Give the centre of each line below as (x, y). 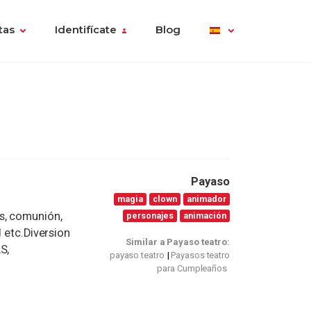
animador (207, 199)
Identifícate (85, 30)
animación (205, 215)
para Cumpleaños (192, 269)
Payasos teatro (200, 255)
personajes (150, 215)
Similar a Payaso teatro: (178, 242)
